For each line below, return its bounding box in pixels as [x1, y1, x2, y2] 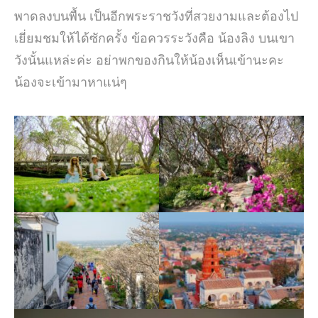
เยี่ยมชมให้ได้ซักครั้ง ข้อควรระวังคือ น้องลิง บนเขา [14, 31, 295, 46]
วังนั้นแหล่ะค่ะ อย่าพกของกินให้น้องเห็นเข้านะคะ [14, 53, 284, 68]
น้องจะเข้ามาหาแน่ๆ [14, 75, 127, 90]
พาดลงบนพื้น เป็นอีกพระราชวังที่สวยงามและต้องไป [14, 9, 298, 24]
